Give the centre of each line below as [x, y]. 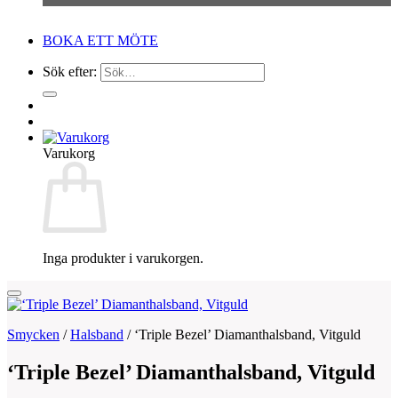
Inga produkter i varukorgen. [123, 258]
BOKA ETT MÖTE [100, 40]
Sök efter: [70, 72]
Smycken [33, 334]
